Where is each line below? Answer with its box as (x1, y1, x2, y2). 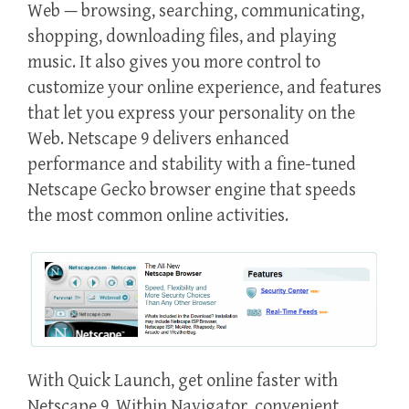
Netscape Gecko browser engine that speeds (27, 180, 356, 202)
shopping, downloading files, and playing (27, 26, 337, 48)
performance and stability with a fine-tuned (27, 154, 356, 176)
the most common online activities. (27, 205, 288, 227)
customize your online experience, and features (27, 78, 382, 100)
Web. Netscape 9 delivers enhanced (27, 129, 289, 151)
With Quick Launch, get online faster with (27, 371, 338, 393)
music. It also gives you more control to (27, 52, 320, 74)
